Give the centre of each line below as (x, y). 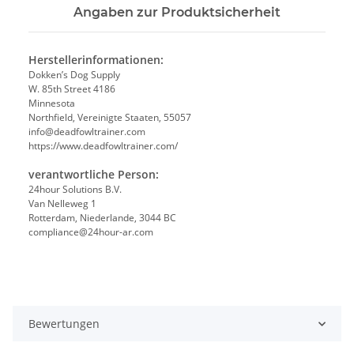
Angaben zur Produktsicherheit (177, 13)
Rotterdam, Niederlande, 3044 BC (102, 218)
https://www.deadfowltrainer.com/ (103, 146)
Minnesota (52, 104)
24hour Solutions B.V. (75, 190)
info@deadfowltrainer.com (87, 132)
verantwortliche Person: (94, 175)
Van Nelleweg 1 (62, 204)
